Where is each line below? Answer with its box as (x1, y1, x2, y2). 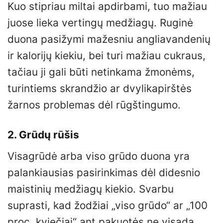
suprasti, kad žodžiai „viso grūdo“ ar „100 (7, 199, 208, 212)
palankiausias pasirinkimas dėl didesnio (7, 166, 200, 179)
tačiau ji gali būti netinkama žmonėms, (7, 65, 195, 78)
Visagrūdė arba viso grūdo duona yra (7, 150, 190, 163)
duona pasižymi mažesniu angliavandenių (7, 32, 211, 45)
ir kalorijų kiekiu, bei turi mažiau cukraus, (7, 49, 206, 62)
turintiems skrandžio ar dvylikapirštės (7, 82, 192, 95)
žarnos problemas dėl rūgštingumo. (7, 98, 181, 111)
